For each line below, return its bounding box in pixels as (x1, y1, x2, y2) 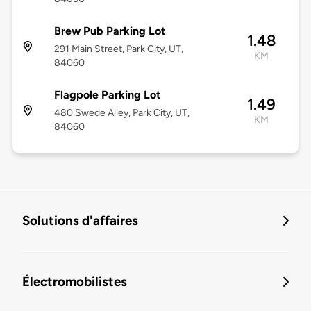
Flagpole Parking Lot (53, 88, 160, 102)
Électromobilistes (22, 274, 127, 290)
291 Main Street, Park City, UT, (53, 43, 183, 56)
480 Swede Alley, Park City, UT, (53, 107, 190, 119)
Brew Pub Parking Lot (53, 24, 165, 38)
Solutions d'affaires (22, 212, 138, 229)
